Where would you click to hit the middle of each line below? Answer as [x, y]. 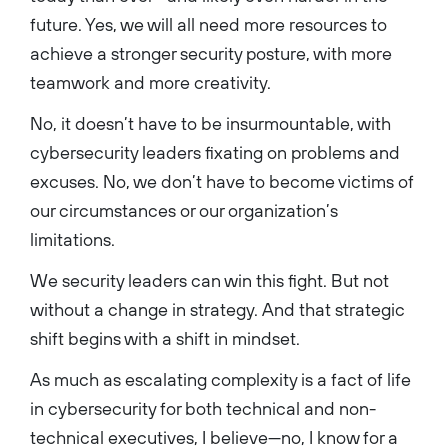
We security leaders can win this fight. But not [209, 280]
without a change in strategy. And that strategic [217, 309]
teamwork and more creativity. [150, 82]
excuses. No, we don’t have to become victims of [222, 181]
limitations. [72, 239]
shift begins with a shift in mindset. [165, 338]
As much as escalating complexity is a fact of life [220, 379]
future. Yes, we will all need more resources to [208, 24]
